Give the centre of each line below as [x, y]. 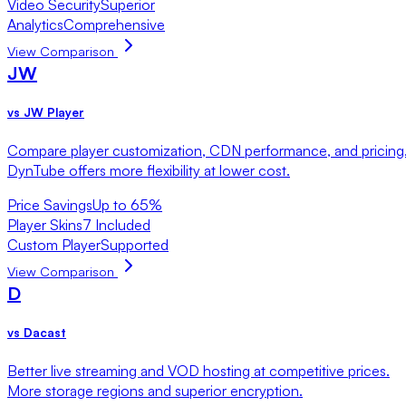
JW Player [54, 112]
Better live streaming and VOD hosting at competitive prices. [198, 371]
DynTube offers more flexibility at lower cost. [149, 170]
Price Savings [50, 204]
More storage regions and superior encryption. [155, 391]
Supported [135, 244]
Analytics [35, 24]
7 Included [116, 224]
